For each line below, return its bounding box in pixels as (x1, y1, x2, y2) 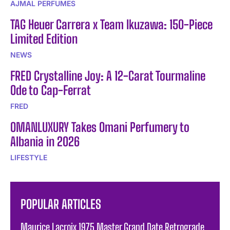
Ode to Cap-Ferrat (10, 83, 91, 98)
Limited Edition (10, 31, 78, 47)
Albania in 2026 (10, 134, 80, 149)
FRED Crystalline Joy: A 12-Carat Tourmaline (10, 68, 205, 84)
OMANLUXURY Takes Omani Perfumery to (10, 120, 189, 135)
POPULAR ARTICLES (21, 197, 101, 212)
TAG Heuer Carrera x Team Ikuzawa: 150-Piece (10, 17, 213, 32)
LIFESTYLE (10, 153, 47, 162)
